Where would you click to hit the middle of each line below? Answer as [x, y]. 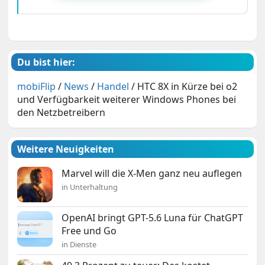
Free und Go [89, 231]
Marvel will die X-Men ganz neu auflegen [152, 174]
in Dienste [79, 245]
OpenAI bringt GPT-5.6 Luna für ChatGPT [153, 218]
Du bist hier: [46, 62]
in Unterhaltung [90, 187]
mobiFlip [37, 87]
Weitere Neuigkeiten [66, 149]
